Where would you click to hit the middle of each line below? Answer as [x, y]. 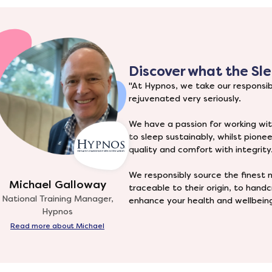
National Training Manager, [57, 199]
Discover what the [190, 71]
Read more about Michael [57, 226]
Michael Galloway [57, 185]
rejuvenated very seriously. [185, 98]
